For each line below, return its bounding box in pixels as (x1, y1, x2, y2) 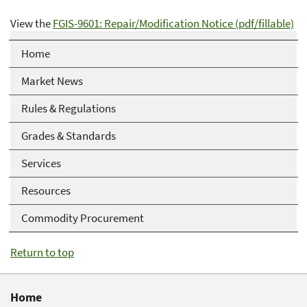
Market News (21, 73, 83, 89)
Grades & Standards (21, 128, 116, 144)
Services (21, 156, 61, 171)
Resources (21, 183, 71, 199)
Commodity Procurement (21, 210, 144, 226)
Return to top (10, 244, 74, 260)
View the (10, 15, 53, 31)
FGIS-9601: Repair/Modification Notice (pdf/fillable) (53, 15, 294, 31)
